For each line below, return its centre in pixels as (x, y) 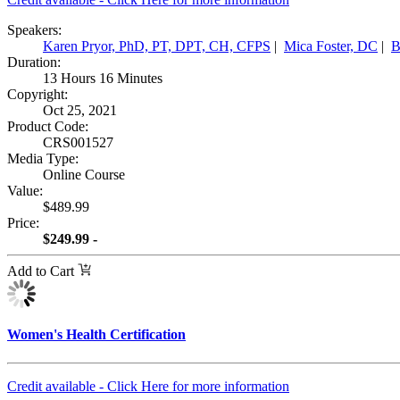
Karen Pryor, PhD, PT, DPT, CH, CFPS (157, 46)
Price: (23, 223)
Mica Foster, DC (331, 46)
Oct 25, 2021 (82, 110)
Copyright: (37, 94)
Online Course (84, 175)
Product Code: (48, 126)
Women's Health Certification (96, 335)
